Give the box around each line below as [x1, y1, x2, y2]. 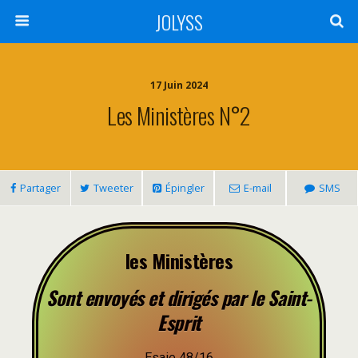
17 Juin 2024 [150, 78, 208, 92]
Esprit [157, 308, 201, 336]
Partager [19, 181, 61, 195]
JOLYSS [155, 7, 203, 36]
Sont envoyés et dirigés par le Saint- [46, 283, 312, 312]
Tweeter [93, 181, 133, 195]
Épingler [165, 181, 205, 195]
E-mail [243, 181, 272, 195]
